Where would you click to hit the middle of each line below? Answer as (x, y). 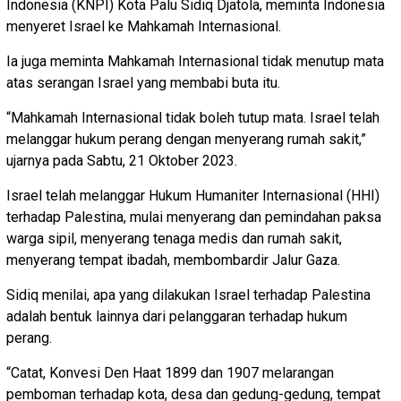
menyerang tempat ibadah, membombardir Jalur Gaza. (173, 260)
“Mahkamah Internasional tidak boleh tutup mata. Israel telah (193, 118)
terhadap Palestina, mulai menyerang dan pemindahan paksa (194, 218)
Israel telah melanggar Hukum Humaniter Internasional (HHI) (193, 196)
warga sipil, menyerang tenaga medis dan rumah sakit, (174, 239)
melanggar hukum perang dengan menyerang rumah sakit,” (186, 140)
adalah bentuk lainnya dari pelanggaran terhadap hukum (177, 317)
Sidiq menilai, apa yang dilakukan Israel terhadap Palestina (188, 295)
